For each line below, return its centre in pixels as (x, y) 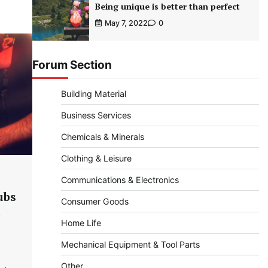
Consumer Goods (95, 202)
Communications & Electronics (120, 180)
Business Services (96, 115)
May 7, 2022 (126, 23)
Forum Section (72, 65)
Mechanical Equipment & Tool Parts (130, 245)
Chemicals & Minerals (102, 137)
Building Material (93, 94)
